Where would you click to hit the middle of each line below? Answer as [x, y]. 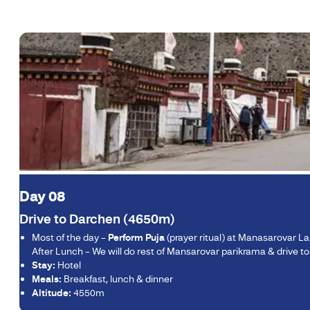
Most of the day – [70, 238]
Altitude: [52, 293]
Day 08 [42, 196]
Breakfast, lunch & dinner [117, 279]
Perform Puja [136, 238]
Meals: [47, 279]
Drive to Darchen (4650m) [97, 219]
